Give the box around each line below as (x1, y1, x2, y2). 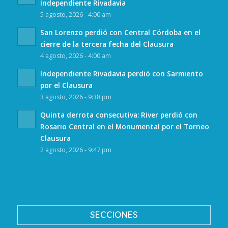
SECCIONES (90, 209, 138, 220)
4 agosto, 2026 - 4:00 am (40, 51, 111, 61)
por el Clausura (40, 80, 93, 91)
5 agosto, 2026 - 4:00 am (40, 10, 111, 19)
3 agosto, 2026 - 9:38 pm (40, 93, 111, 102)
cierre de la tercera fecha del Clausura (40, 39, 174, 49)
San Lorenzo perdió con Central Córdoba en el (40, 27, 201, 38)
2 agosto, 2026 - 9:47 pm (40, 146, 111, 155)
